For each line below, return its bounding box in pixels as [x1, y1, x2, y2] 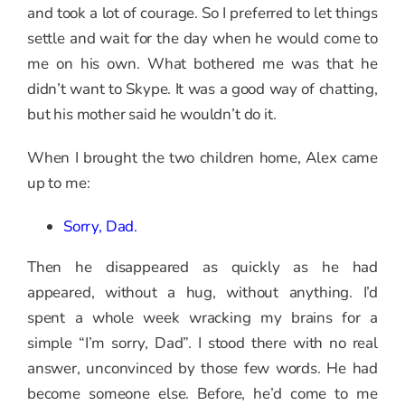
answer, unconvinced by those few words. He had [27, 358, 378, 380]
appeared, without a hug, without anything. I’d [27, 282, 378, 304]
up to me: [27, 173, 90, 194]
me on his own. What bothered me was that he [27, 53, 378, 75]
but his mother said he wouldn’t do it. [27, 104, 277, 126]
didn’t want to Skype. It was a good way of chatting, [27, 79, 378, 100]
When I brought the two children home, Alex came [27, 147, 378, 169]
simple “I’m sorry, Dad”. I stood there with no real [27, 333, 378, 354]
